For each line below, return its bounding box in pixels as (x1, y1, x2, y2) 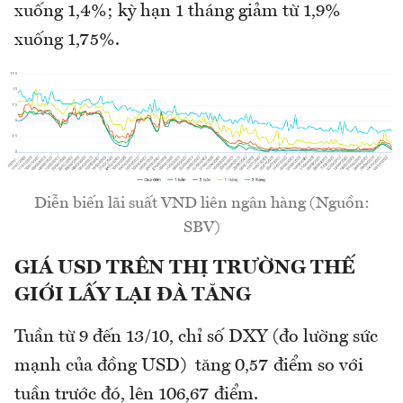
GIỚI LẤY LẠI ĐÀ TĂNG (14, 285, 251, 305)
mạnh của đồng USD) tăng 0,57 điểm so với (14, 357, 363, 375)
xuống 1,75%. (14, 31, 120, 50)
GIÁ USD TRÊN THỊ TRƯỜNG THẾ (14, 258, 354, 278)
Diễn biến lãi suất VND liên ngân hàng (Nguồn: (33, 195, 370, 211)
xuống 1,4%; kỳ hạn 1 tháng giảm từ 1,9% (14, 3, 341, 22)
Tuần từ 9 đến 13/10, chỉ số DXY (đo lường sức (14, 328, 378, 346)
